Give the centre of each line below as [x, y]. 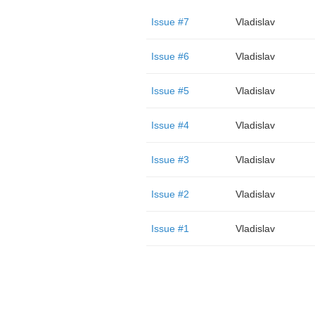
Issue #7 [170, 22]
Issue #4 [170, 125]
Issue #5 [170, 91]
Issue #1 [170, 229]
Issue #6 [170, 56]
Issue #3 [170, 160]
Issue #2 [170, 194]
